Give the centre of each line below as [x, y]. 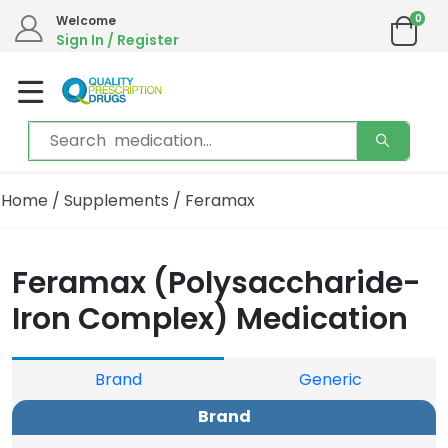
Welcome [86, 20]
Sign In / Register [117, 40]
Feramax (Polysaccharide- [216, 283]
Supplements [116, 200]
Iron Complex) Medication [210, 319]
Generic [330, 380]
